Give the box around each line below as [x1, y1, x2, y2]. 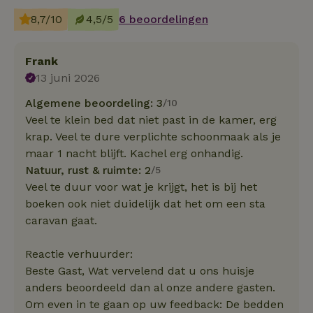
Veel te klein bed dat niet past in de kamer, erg [25, 112, 277, 126]
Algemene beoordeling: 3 [25, 96, 163, 110]
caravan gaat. [25, 213, 97, 227]
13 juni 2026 [36, 71, 101, 85]
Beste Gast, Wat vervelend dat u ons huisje [25, 263, 254, 277]
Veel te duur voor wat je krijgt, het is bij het [25, 180, 257, 194]
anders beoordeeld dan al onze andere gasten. [25, 280, 275, 294]
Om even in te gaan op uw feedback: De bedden [25, 297, 284, 311]
